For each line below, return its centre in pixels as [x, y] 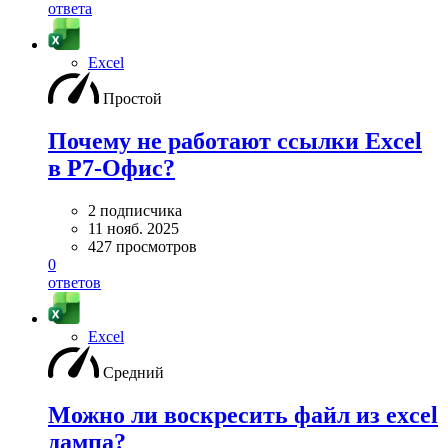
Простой [132, 98]
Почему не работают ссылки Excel [235, 140]
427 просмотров [142, 246]
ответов [74, 282]
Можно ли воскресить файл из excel [243, 414]
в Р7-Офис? [111, 167]
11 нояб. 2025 [133, 228]
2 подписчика [135, 210]
